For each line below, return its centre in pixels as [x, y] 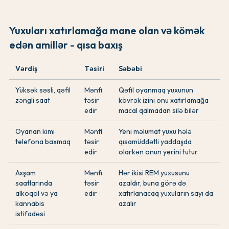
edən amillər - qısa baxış [66, 45]
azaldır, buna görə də [152, 183]
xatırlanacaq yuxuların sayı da [166, 193]
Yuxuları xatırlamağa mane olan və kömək [107, 31]
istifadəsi [30, 214]
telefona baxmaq [43, 142]
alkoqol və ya [37, 193]
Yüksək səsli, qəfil [43, 90]
